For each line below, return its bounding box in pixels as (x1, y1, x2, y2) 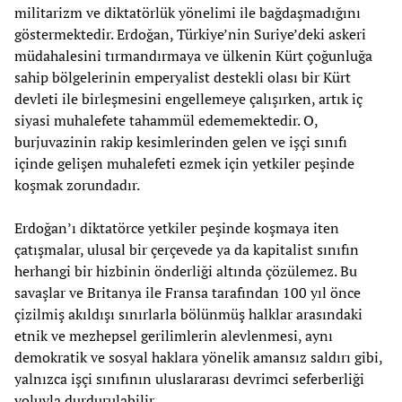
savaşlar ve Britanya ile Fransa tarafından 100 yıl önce (14, 282, 361, 302)
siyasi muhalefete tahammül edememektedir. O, (14, 109, 318, 130)
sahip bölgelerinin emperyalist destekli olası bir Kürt (14, 66, 351, 87)
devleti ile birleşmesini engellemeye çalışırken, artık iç (14, 88, 363, 109)
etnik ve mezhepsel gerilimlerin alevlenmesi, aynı (14, 325, 333, 345)
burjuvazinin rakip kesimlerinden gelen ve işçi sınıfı (14, 131, 347, 152)
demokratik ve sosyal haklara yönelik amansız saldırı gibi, (14, 346, 382, 367)
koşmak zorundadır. (14, 174, 140, 195)
